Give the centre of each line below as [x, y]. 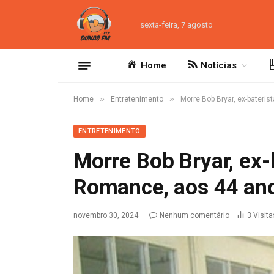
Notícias [219, 65]
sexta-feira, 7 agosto [176, 24]
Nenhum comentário [194, 215]
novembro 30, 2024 [106, 215]
